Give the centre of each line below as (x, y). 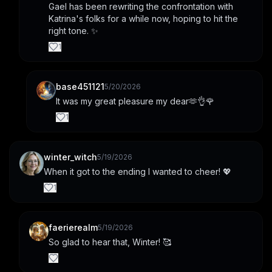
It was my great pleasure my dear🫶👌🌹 (135, 101)
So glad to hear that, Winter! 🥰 (110, 242)
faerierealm (73, 228)
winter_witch (70, 157)
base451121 (80, 87)
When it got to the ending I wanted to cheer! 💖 (138, 172)
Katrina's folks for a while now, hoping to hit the (143, 19)
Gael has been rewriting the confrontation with (141, 7)
